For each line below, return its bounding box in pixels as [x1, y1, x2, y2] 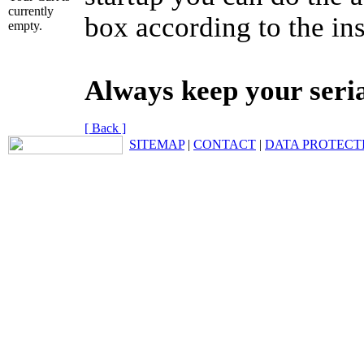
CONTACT [193, 137, 256, 151]
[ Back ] [84, 121, 126, 135]
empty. [8, 19, 42, 33]
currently [8, 4, 54, 19]
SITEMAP [129, 137, 184, 151]
